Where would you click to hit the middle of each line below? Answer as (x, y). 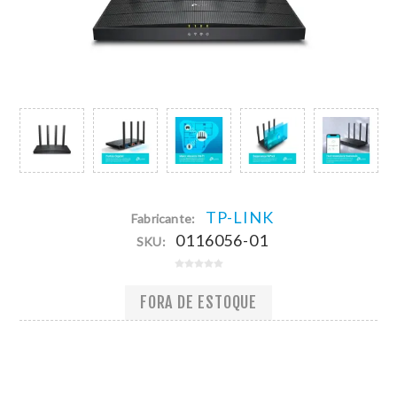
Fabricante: (163, 218)
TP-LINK (239, 217)
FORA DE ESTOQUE (198, 303)
